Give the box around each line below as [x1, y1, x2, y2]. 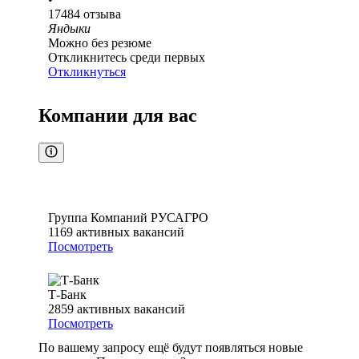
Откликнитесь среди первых [48, 50, 205, 65]
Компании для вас [38, 105, 197, 127]
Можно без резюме [48, 36, 151, 50]
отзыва [83, 7, 121, 22]
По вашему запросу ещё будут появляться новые [38, 341, 303, 355]
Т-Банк [48, 288, 87, 302]
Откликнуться [48, 65, 126, 79]
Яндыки [48, 22, 91, 36]
